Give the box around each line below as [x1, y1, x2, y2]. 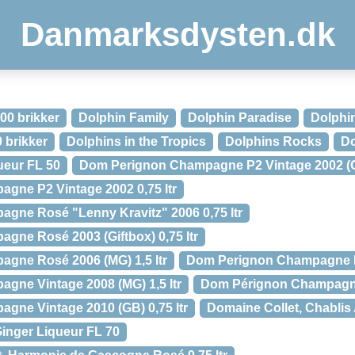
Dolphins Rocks [225, 135, 322, 148]
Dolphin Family [78, 111, 169, 124]
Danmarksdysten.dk [20, 16, 335, 53]
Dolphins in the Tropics [67, 135, 206, 148]
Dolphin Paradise [188, 111, 292, 124]
